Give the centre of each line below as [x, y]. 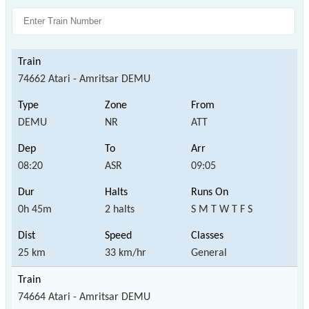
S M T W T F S [222, 209]
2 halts [119, 209]
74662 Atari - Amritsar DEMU [84, 79]
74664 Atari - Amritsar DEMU [84, 297]
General [209, 253]
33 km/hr [125, 253]
